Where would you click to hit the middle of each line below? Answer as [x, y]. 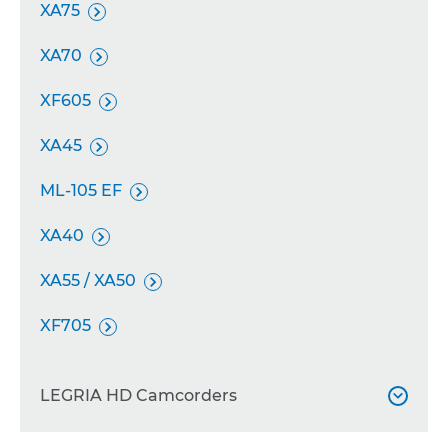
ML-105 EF [81, 190]
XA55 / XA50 [88, 280]
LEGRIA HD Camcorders [138, 395]
